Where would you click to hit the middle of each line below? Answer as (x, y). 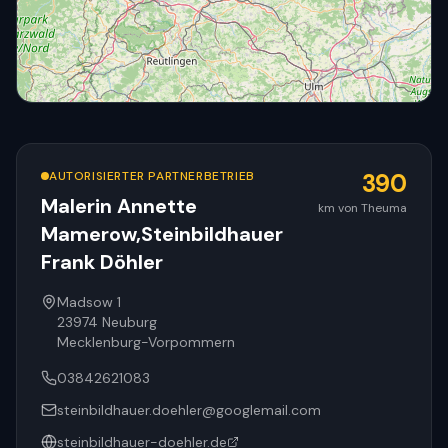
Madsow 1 (89, 302)
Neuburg (129, 322)
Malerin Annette (119, 206)
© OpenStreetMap (344, 231)
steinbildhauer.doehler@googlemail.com (189, 410)
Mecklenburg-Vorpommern (146, 342)
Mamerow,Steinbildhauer (162, 234)
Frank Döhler (102, 262)
